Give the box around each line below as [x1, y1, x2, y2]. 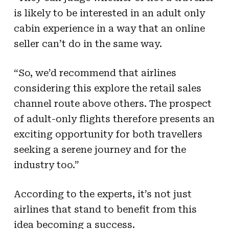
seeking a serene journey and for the [13, 144, 186, 155]
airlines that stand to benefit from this [13, 203, 197, 215]
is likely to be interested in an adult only [13, 7, 205, 18]
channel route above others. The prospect [13, 98, 212, 109]
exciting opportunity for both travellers [13, 128, 202, 140]
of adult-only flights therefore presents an [13, 113, 215, 124]
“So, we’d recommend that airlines [13, 67, 176, 78]
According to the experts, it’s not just [13, 188, 192, 199]
